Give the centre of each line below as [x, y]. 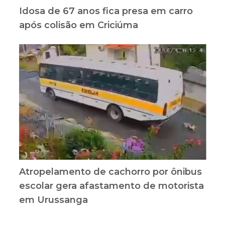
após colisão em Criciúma [78, 25]
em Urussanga [53, 200]
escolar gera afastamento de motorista [111, 186]
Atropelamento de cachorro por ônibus [110, 172]
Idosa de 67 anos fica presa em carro [106, 11]
